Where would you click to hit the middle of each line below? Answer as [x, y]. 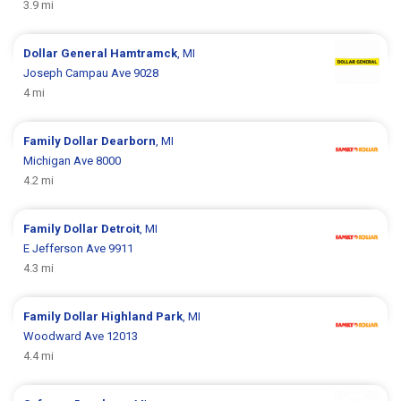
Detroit [121, 228]
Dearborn [129, 141]
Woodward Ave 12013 [81, 336]
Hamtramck [144, 53]
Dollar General [67, 53]
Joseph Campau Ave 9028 [91, 73]
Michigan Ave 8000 [73, 160]
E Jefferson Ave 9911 [79, 248]
